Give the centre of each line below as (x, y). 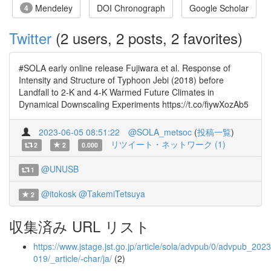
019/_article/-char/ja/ (73, 258)
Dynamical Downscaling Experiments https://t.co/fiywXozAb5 (134, 104)
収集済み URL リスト (80, 226)
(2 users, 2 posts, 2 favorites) (147, 38)
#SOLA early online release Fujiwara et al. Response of (125, 68)
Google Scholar (219, 8)
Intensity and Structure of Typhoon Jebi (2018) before (121, 80)
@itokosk (58, 194)
